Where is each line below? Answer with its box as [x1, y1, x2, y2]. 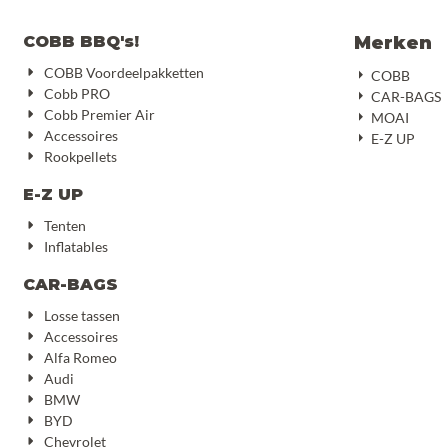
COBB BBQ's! [23, 32, 140, 52]
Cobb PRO [43, 85, 110, 103]
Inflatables [43, 238, 108, 256]
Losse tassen [43, 307, 120, 325]
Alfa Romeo [43, 349, 117, 367]
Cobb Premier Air [43, 106, 155, 124]
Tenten [43, 217, 86, 235]
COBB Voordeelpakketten [43, 64, 204, 82]
